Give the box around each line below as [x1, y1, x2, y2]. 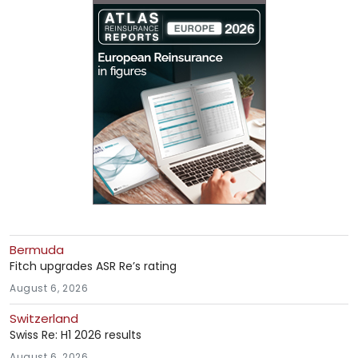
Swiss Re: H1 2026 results [10, 327, 141, 344]
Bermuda [10, 241, 64, 259]
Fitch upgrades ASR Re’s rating [10, 258, 177, 275]
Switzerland [10, 310, 78, 328]
